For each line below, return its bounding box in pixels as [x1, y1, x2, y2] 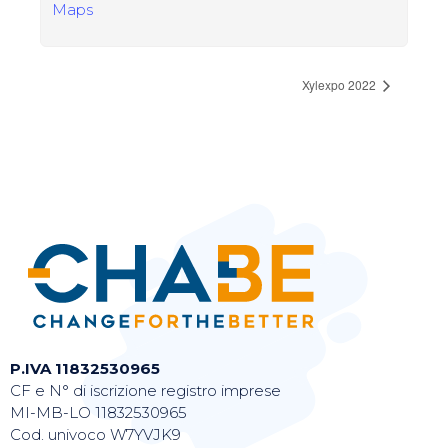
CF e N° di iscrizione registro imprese [10, 380, 281, 400]
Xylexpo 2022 [302, 75, 379, 93]
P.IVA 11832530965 [10, 358, 160, 378]
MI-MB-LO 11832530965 [10, 402, 187, 422]
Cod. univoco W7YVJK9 [10, 424, 181, 444]
